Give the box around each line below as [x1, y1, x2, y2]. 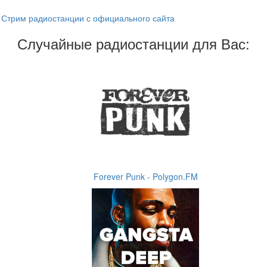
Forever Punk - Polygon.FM [93, 170, 198, 182]
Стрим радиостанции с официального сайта [1, 12, 175, 24]
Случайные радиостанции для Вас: [17, 33, 250, 54]
